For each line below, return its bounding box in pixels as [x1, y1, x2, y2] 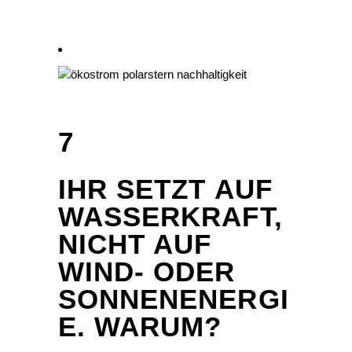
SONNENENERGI [58, 284, 289, 315]
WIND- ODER [58, 256, 236, 288]
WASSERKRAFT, [58, 201, 283, 233]
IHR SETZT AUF [58, 174, 273, 205]
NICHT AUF [58, 229, 212, 260]
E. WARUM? [58, 311, 222, 343]
